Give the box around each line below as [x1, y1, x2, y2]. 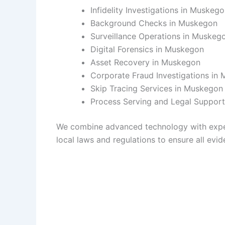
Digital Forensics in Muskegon [90, 44, 204, 54]
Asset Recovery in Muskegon [90, 57, 200, 67]
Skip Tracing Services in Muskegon [90, 83, 223, 93]
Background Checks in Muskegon [90, 18, 217, 28]
